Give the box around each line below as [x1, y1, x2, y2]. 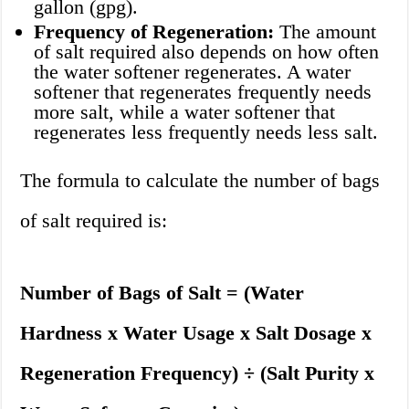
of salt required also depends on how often [34, 40, 380, 64]
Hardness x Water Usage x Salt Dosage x [20, 321, 372, 345]
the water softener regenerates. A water [34, 60, 351, 84]
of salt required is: [20, 209, 168, 233]
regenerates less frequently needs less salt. [34, 121, 379, 144]
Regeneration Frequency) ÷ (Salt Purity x [20, 362, 375, 385]
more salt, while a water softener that [34, 100, 336, 124]
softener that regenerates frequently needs [34, 80, 372, 104]
